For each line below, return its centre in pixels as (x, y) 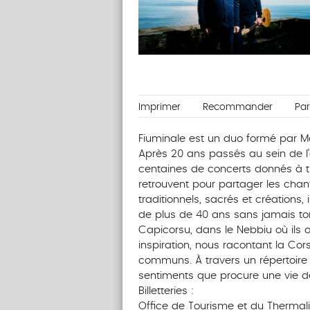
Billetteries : (166, 291)
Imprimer (159, 108)
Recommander (237, 108)
